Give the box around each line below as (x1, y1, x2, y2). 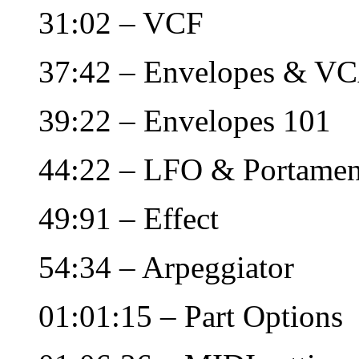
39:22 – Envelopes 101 (38, 103, 331, 138)
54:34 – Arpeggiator (38, 249, 294, 284)
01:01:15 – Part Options (38, 298, 343, 333)
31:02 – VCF (38, 5, 204, 40)
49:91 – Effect (38, 200, 219, 236)
